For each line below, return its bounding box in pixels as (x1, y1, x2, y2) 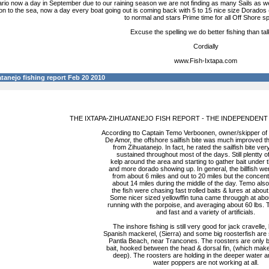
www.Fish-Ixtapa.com (174, 57, 237, 64)
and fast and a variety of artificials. (156, 208, 255, 216)
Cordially (193, 43, 219, 50)
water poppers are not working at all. (153, 259, 259, 266)
